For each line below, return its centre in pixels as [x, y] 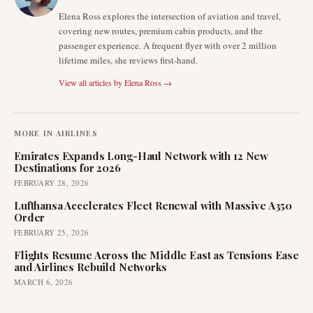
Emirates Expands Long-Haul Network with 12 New [141, 156]
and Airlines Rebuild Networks [90, 267]
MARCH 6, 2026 [44, 282]
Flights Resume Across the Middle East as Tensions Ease [156, 255]
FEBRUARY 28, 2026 [52, 183]
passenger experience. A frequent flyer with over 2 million [168, 45]
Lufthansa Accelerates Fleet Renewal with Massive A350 [153, 205]
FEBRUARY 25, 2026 [52, 232]
